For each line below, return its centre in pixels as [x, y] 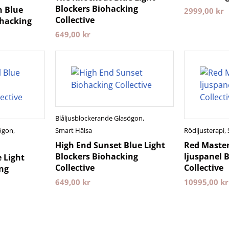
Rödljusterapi [204, 130]
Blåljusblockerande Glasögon [99, 118]
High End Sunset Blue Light [110, 145]
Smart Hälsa [73, 130]
